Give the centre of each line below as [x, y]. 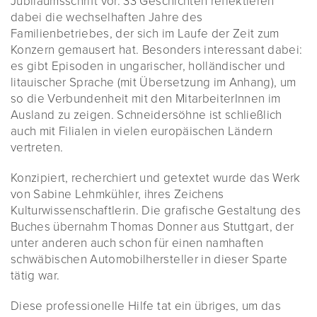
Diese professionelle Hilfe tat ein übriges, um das [146, 306]
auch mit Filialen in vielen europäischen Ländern [142, 131]
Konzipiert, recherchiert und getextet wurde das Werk [156, 178]
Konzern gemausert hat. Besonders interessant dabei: [157, 50]
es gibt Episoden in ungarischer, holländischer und [148, 66]
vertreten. [37, 148]
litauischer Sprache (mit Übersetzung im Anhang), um [154, 82]
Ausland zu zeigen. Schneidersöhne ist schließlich [146, 115]
